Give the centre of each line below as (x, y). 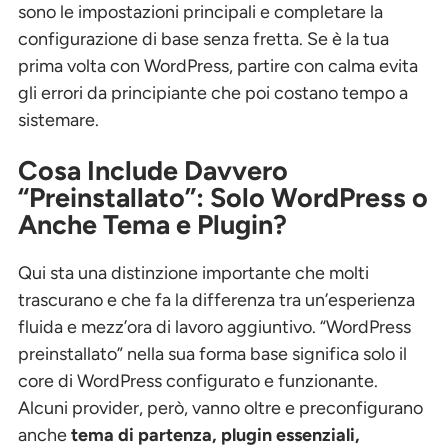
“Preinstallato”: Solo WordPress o (223, 197)
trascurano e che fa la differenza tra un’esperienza (216, 300)
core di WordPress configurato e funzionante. (198, 381)
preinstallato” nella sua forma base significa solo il (212, 354)
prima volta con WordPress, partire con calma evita (218, 66)
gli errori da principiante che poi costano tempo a (213, 93)
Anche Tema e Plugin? (152, 224)
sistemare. (58, 120)
